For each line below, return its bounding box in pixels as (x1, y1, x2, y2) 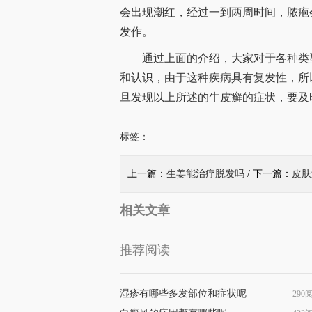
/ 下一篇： (244, 169, 292, 179)
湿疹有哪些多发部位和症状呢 (120, 288, 247, 299)
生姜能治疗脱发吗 (166, 169, 244, 179)
